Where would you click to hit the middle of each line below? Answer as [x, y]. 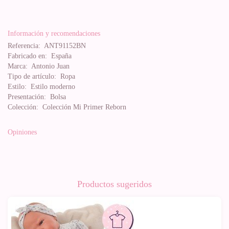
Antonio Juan [49, 66]
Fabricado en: [27, 56]
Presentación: [27, 97]
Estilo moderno [51, 87]
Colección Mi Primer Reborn [82, 107]
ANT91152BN [63, 46]
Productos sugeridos [114, 184]
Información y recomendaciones [54, 33]
